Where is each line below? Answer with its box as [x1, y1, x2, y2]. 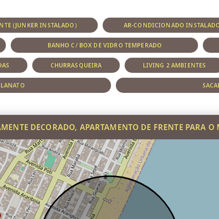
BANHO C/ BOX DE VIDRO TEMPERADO [47, 41, 162, 49]
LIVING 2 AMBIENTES [142, 61, 206, 69]
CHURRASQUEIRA [50, 61, 102, 69]
